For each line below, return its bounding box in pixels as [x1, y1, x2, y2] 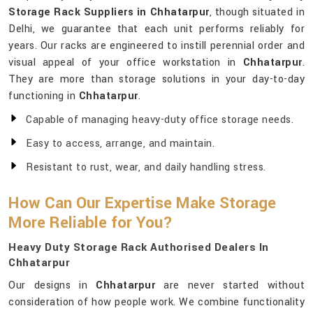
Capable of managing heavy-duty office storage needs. [26, 112, 293, 128]
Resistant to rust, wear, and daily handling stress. [26, 160, 266, 175]
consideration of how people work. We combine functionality [8, 295, 305, 310]
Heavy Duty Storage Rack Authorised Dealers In [8, 240, 269, 256]
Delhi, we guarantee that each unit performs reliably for [8, 22, 305, 37]
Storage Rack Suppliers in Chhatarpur [8, 5, 210, 20]
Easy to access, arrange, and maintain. [26, 136, 214, 152]
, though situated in [209, 5, 305, 20]
